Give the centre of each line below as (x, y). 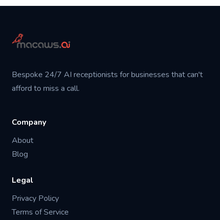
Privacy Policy (35, 198)
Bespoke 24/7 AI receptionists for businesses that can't (107, 75)
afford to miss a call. (46, 88)
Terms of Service (40, 212)
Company (29, 122)
